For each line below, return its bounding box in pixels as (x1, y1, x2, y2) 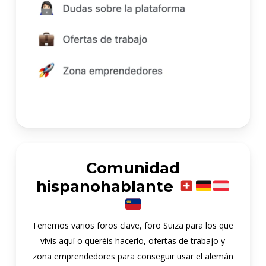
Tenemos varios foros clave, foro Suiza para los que (32, 219, 234, 231)
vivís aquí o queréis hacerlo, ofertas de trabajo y (40, 235, 226, 246)
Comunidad (85, 158, 180, 177)
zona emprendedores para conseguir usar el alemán (32, 250, 233, 262)
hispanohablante (36, 176, 178, 195)
